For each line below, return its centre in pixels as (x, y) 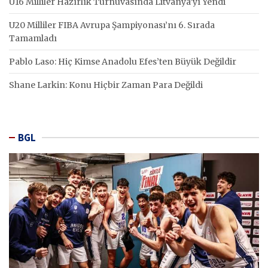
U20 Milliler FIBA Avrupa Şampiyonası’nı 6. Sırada (112, 25)
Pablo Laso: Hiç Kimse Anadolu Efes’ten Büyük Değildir (123, 61)
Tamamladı (33, 38)
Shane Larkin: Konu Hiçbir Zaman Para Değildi (106, 85)
